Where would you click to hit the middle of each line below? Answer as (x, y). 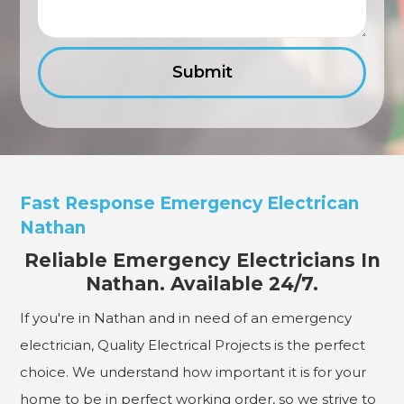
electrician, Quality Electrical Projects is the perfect (193, 344)
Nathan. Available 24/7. (202, 283)
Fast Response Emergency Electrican (190, 203)
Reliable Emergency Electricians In (202, 260)
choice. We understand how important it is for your (193, 372)
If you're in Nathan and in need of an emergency (186, 317)
